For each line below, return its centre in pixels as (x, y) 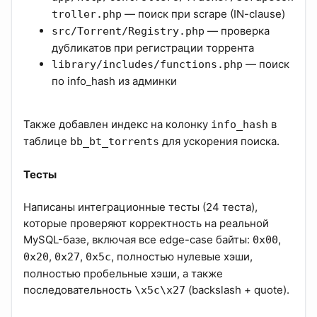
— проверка (237, 31)
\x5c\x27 (160, 290)
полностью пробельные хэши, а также (123, 274)
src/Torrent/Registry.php (128, 31)
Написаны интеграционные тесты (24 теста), (140, 207)
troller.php (87, 15)
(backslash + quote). (237, 290)
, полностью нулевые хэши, (182, 257)
